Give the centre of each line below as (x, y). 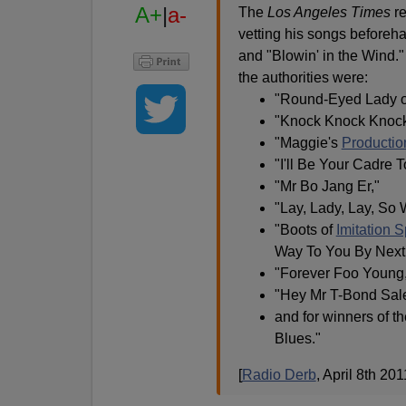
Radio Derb (279, 375)
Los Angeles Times (329, 13)
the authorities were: (303, 78)
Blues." (297, 339)
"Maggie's (308, 143)
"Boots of (305, 230)
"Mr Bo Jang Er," (327, 187)
